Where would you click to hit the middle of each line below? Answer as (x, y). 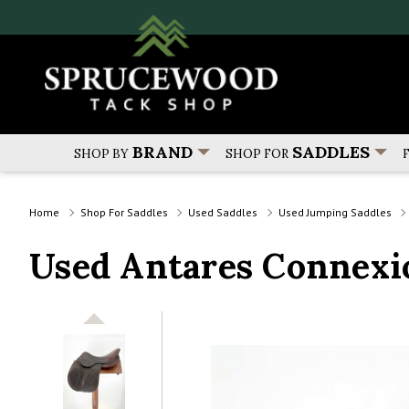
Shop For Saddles (124, 212)
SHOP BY (101, 154)
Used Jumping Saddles (335, 212)
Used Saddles (223, 212)
